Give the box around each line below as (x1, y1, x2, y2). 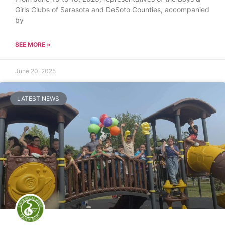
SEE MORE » (15, 40, 51, 48)
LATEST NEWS (17, 95, 60, 103)
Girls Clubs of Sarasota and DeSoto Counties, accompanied (15, 5, 209, 14)
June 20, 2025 (15, 67, 56, 75)
